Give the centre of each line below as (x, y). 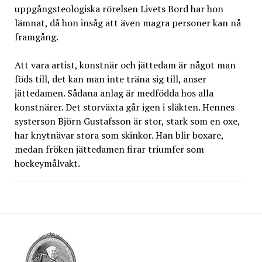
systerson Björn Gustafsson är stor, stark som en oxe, (127, 121)
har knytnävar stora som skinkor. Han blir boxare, (119, 135)
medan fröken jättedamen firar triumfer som (109, 149)
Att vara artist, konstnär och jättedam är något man (125, 65)
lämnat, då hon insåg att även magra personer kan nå (127, 23)
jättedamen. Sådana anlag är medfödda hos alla (114, 93)
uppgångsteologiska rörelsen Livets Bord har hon (119, 8)
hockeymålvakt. (47, 163)
